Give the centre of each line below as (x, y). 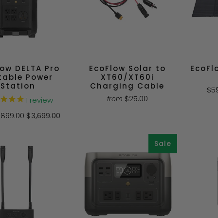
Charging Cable (127, 86)
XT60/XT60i (127, 77)
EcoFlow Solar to (127, 68)
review (40, 100)
